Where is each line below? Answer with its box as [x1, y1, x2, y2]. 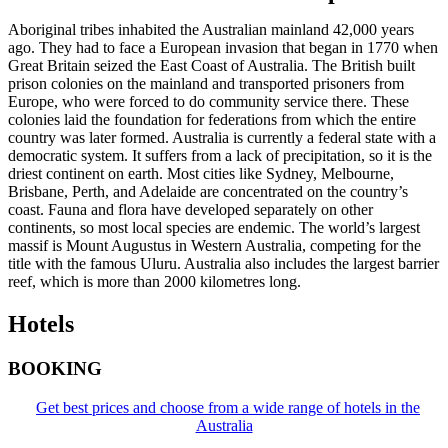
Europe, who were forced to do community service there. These [8, 93, 409, 111]
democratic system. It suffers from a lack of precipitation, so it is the [8, 147, 432, 165]
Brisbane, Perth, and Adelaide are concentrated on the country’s [8, 183, 408, 201]
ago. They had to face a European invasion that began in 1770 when [8, 39, 438, 57]
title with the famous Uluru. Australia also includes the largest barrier [8, 255, 439, 273]
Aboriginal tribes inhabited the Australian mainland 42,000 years [8, 21, 414, 39]
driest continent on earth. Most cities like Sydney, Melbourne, [8, 165, 394, 183]
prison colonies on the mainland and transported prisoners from [8, 75, 404, 93]
